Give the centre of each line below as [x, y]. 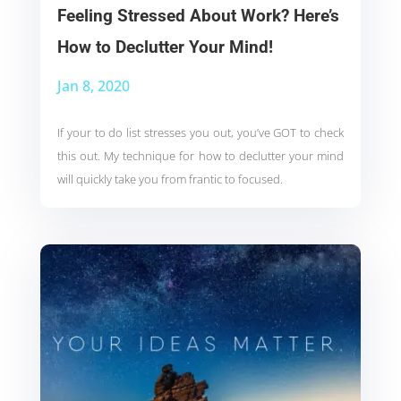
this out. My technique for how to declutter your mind [200, 156]
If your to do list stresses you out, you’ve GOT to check [200, 133]
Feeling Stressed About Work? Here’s [198, 15]
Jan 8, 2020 [93, 85]
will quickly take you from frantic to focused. [170, 179]
